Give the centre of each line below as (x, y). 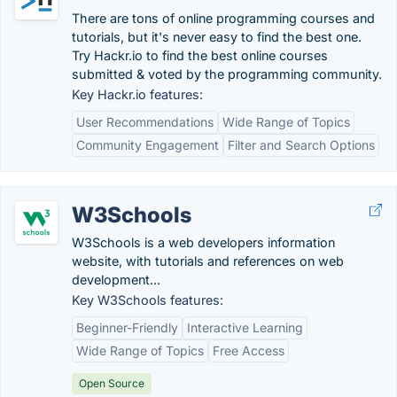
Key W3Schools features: (148, 300)
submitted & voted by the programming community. (227, 74)
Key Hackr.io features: (137, 94)
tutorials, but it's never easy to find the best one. (217, 37)
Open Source (112, 383)
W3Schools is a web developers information (203, 242)
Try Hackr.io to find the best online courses (200, 55)
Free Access (249, 350)
